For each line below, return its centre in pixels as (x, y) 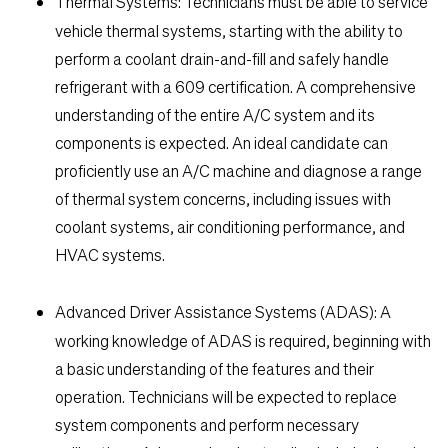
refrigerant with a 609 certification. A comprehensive (235, 87)
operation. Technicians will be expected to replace (226, 397)
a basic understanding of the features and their (214, 369)
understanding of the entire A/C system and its (215, 115)
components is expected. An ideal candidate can (221, 143)
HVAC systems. (110, 255)
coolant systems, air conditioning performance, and (230, 227)
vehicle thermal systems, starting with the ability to (229, 31)
